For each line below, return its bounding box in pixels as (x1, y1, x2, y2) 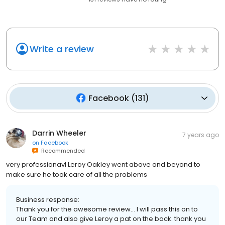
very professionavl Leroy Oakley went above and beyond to (6, 159, 200, 169)
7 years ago (182, 130, 219, 139)
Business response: (16, 194, 79, 204)
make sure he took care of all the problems (6, 169, 147, 179)
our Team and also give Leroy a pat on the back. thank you (16, 213, 206, 223)
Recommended (38, 146, 85, 155)
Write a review (30, 42, 94, 55)
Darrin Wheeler (32, 128, 86, 138)
